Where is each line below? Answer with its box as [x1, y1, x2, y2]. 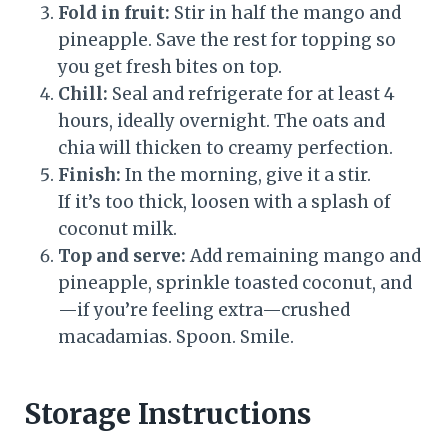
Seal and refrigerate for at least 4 [108, 83, 395, 106]
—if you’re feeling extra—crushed [58, 299, 350, 322]
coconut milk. [58, 218, 177, 241]
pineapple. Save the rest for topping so [58, 29, 396, 52]
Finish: [58, 164, 121, 187]
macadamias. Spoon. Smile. [58, 326, 294, 349]
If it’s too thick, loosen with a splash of [58, 191, 391, 214]
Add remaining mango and [186, 245, 421, 268]
